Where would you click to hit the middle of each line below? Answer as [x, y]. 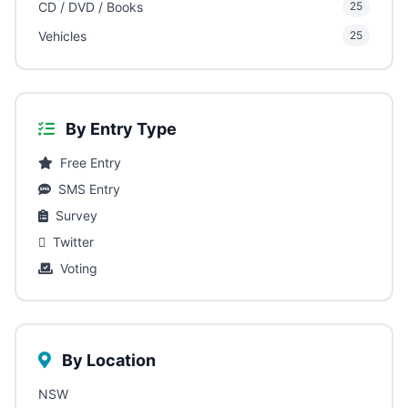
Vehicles [62, 36]
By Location [107, 361]
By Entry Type [119, 129]
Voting [79, 269]
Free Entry [91, 163]
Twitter [73, 242]
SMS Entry [89, 189]
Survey [76, 216]
